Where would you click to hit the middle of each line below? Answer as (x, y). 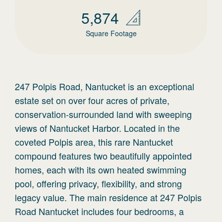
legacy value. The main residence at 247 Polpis (108, 197)
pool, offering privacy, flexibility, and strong (98, 183)
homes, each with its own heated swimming (101, 169)
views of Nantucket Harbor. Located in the (97, 128)
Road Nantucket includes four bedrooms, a (99, 211)
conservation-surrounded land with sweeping (103, 114)
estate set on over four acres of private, (92, 100)
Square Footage (111, 33)
